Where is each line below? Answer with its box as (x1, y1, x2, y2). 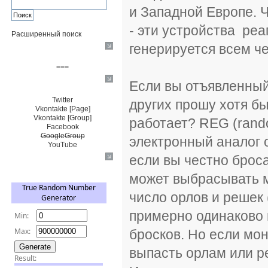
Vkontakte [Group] (33, 114, 92, 122)
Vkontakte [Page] (35, 105, 90, 113)
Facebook (46, 123, 79, 131)
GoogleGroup (40, 132, 85, 140)
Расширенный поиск (11, 30, 82, 38)
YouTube (48, 141, 77, 149)
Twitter (52, 96, 73, 104)
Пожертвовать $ (12, 47, 71, 55)
